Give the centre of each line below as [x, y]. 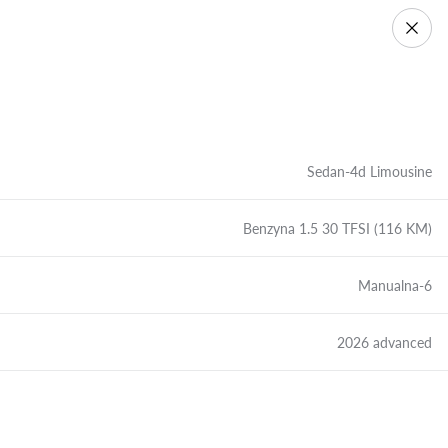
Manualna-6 [395, 285]
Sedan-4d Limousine [369, 171]
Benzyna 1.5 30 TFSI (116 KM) [337, 228]
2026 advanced [384, 342]
